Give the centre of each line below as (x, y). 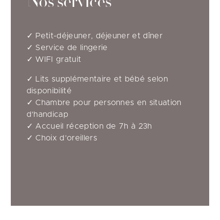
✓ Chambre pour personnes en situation (104, 102)
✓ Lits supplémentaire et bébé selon (97, 79)
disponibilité (49, 91)
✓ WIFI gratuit (54, 59)
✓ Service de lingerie (67, 47)
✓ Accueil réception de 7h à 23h (89, 126)
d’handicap (47, 114)
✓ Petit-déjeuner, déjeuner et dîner (94, 36)
